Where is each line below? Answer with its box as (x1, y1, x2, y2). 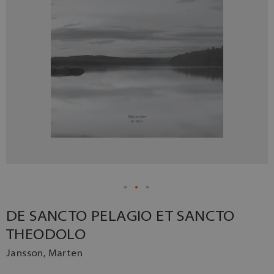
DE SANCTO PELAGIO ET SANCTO (6, 209, 235, 224)
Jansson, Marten (6, 248, 83, 259)
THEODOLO (6, 228, 86, 243)
